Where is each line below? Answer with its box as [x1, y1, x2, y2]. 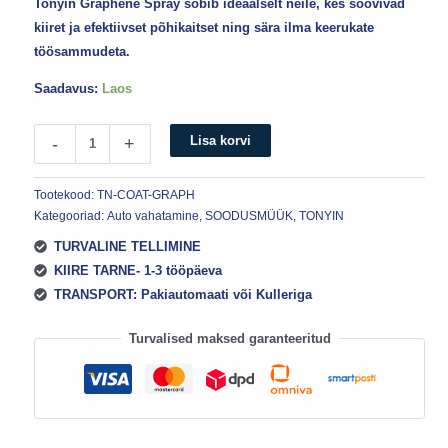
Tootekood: [34, 187, 98, 201]
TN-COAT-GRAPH [97, 187, 196, 201]
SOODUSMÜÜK [205, 208, 294, 222]
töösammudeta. [34, 44, 131, 60]
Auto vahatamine [107, 208, 200, 222]
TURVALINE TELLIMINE [53, 239, 201, 254]
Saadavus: [34, 81, 99, 97]
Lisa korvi [189, 132, 251, 148]
